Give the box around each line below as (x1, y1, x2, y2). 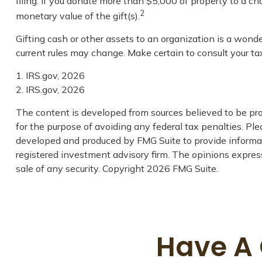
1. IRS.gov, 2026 (15, 70, 85, 82)
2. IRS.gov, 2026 (15, 84, 85, 96)
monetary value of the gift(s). (15, 10, 140, 22)
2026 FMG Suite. (146, 163, 218, 175)
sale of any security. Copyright (15, 163, 147, 175)
